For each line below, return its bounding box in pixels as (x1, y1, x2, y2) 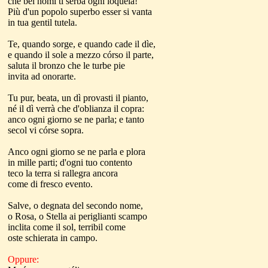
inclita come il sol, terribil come (8, 222, 126, 232)
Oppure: (8, 254, 39, 264)
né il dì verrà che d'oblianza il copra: (8, 103, 144, 114)
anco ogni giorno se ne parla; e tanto (8, 114, 144, 124)
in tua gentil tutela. (8, 17, 77, 28)
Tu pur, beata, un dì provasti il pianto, (8, 93, 148, 103)
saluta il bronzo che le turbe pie (8, 60, 125, 71)
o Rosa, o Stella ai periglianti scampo (8, 211, 147, 221)
